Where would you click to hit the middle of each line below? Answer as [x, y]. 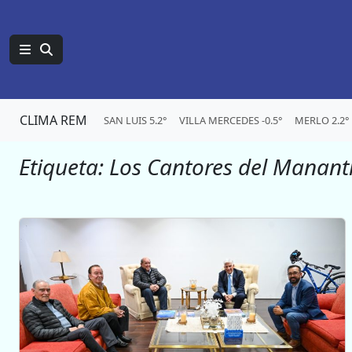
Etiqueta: [64, 167]
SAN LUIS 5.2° [135, 120]
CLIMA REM [53, 120]
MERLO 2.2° [322, 120]
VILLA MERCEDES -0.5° [231, 120]
